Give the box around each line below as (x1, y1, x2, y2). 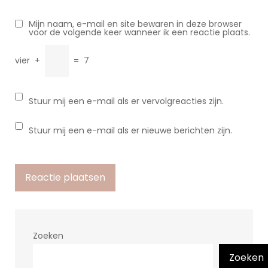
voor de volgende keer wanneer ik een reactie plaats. (29, 26, 250, 38)
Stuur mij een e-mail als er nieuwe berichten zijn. (29, 124, 232, 136)
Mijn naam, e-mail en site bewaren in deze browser (29, 18, 242, 30)
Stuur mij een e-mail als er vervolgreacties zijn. (29, 95, 224, 107)
